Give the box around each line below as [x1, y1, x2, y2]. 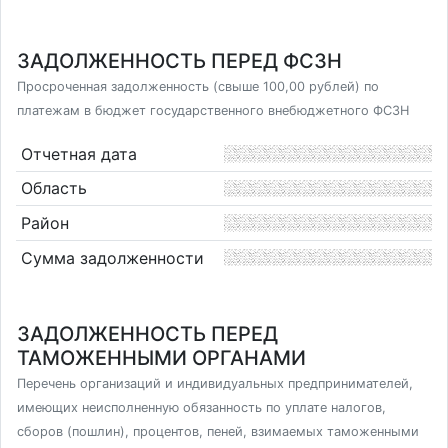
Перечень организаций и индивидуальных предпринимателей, [17, 376, 413, 391]
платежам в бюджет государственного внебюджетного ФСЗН [17, 103, 409, 118]
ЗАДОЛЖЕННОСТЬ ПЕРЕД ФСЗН [17, 49, 342, 73]
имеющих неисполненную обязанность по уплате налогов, [17, 400, 386, 415]
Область [20, 178, 87, 199]
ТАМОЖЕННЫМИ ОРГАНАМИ [17, 346, 306, 370]
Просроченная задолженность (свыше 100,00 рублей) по [17, 79, 379, 94]
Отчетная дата [20, 143, 137, 164]
